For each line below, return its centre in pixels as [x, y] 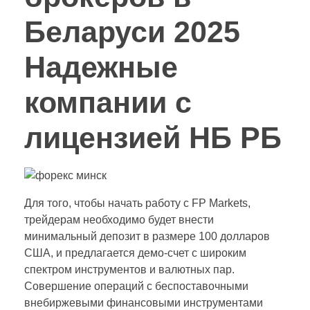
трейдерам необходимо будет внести [119, 220]
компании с [108, 102]
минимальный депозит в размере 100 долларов [147, 237]
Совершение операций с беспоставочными [136, 286]
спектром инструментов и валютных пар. [129, 270]
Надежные [101, 67]
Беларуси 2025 [132, 31]
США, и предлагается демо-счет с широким [135, 253]
